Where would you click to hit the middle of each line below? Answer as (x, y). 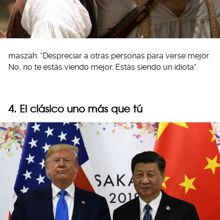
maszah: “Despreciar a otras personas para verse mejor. (109, 55)
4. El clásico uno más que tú (75, 109)
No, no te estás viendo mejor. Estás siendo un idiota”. (103, 67)
